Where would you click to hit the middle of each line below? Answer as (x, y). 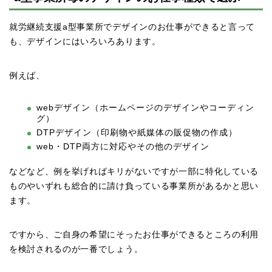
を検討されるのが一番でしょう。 (76, 250)
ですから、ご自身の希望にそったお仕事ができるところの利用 (134, 235)
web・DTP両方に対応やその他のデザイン (123, 146)
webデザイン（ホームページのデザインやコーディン (145, 108)
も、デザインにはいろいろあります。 (85, 42)
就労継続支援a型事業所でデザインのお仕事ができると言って (132, 27)
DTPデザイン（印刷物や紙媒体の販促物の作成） (137, 133)
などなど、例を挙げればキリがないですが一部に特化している (134, 172)
